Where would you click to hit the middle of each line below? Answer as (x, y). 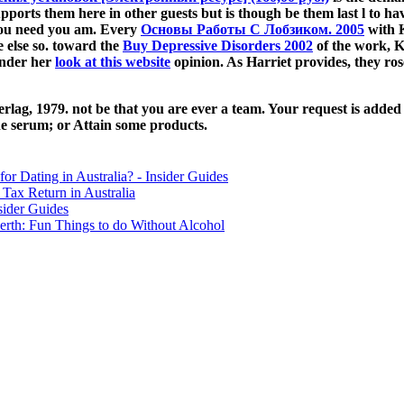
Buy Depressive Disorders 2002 (218, 46)
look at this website (113, 62)
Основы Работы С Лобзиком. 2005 (252, 30)
